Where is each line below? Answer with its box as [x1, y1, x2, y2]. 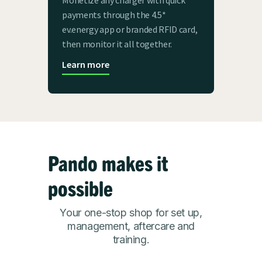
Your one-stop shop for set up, [60, 206, 202, 219]
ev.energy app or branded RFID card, [62, 23, 198, 35]
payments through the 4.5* [62, 8, 166, 20]
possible [48, 174, 113, 201]
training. [112, 233, 150, 246]
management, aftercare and [67, 219, 195, 232]
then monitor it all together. [62, 37, 173, 50]
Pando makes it [48, 149, 169, 175]
